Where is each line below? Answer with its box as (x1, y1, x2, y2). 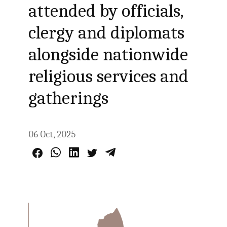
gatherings (28, 88, 109, 108)
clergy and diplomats (28, 22, 185, 43)
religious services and (28, 66, 189, 87)
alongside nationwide (28, 44, 188, 65)
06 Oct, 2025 (28, 129, 76, 140)
